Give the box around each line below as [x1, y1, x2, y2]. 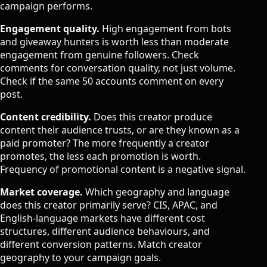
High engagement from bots [100, 22, 231, 36]
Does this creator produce [91, 110, 212, 124]
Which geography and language [83, 185, 229, 199]
